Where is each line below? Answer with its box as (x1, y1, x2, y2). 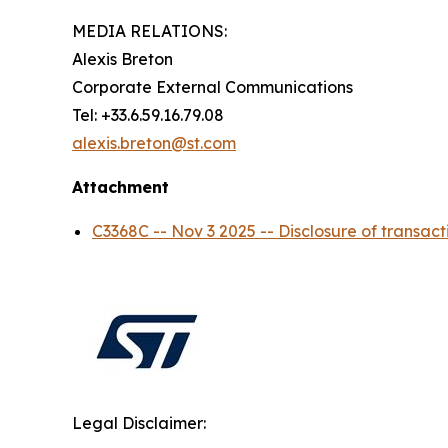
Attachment (72, 177, 169, 198)
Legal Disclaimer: (72, 413, 206, 434)
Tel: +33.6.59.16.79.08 (72, 105, 224, 126)
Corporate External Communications (72, 77, 353, 98)
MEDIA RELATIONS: (72, 21, 227, 42)
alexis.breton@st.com (72, 133, 236, 154)
